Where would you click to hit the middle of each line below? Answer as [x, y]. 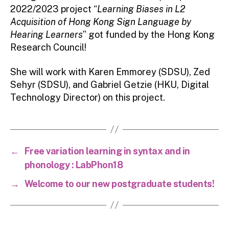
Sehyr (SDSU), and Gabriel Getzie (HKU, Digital [110, 84]
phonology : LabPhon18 [74, 165]
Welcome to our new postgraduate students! [119, 184]
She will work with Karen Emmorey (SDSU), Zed [110, 72]
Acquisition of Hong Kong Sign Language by [101, 22]
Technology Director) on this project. [88, 97]
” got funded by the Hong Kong [149, 35]
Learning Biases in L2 [141, 9]
